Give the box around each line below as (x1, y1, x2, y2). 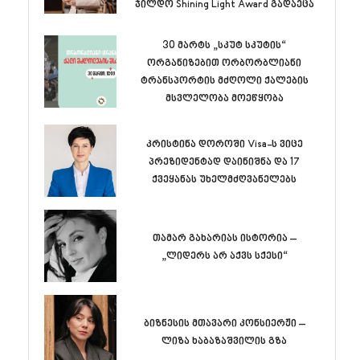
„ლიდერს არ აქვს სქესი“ (161, 249, 288, 263)
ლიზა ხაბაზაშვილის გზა (162, 334, 287, 348)
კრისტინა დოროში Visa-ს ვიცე (145, 137, 303, 151)
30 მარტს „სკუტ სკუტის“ (162, 39, 286, 52)
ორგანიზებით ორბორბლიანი (147, 57, 301, 70)
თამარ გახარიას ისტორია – (152, 231, 297, 245)
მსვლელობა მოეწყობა (165, 92, 284, 105)
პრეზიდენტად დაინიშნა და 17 (149, 155, 300, 169)
